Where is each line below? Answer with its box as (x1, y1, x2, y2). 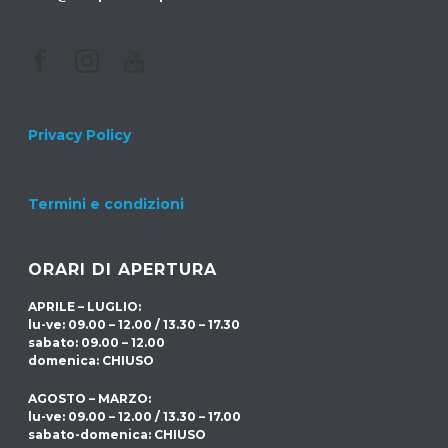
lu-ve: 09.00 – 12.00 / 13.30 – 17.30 (28, 317, 241, 332)
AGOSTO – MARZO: (28, 391, 152, 406)
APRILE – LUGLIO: (28, 299, 142, 314)
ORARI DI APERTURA (28, 260, 218, 279)
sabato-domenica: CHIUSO (28, 427, 207, 442)
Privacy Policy (28, 126, 132, 144)
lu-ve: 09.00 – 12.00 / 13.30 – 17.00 (28, 409, 242, 424)
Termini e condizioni (28, 195, 185, 213)
